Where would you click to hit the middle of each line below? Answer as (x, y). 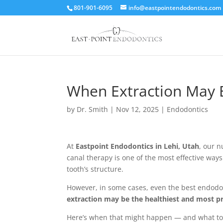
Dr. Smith (93, 109)
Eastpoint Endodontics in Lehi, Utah (138, 146)
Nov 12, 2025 (138, 109)
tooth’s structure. (95, 169)
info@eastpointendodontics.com (175, 8)
